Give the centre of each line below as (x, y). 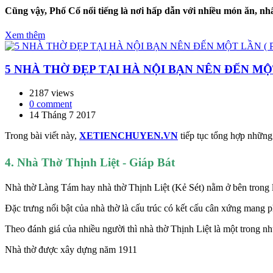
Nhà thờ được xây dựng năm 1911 (71, 249)
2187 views (51, 93)
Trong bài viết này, (42, 136)
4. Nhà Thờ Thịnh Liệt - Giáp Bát (90, 162)
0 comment (51, 104)
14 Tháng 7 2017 (62, 115)
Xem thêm (25, 35)
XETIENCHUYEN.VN (129, 136)
